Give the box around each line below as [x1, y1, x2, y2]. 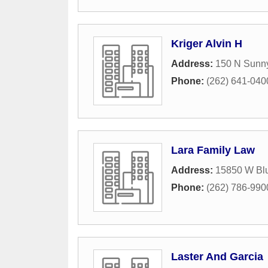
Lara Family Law [171, 144, 255, 157]
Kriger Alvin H [171, 38, 242, 50]
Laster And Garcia [171, 251, 263, 263]
